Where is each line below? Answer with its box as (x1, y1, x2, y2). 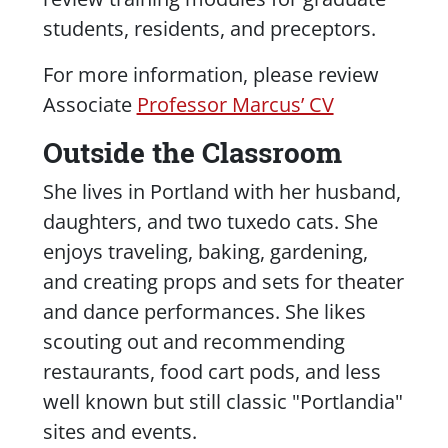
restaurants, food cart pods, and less (42, 357, 381, 385)
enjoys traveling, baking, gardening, (42, 237, 368, 265)
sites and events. (42, 417, 197, 445)
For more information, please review (42, 60, 379, 88)
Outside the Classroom (42, 133, 342, 171)
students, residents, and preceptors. (42, 14, 376, 42)
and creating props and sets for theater (42, 267, 404, 295)
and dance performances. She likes (42, 297, 366, 325)
